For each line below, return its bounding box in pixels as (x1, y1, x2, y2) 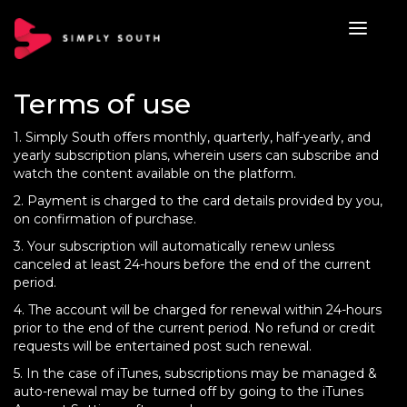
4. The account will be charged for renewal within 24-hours (14, 302, 382, 318)
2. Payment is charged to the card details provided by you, (14, 193, 382, 209)
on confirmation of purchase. (14, 211, 196, 227)
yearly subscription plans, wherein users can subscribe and (14, 147, 379, 164)
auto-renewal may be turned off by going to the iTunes (14, 383, 363, 400)
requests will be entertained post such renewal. (14, 338, 315, 354)
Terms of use (14, 87, 191, 121)
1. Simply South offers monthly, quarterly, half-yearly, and (14, 129, 371, 145)
